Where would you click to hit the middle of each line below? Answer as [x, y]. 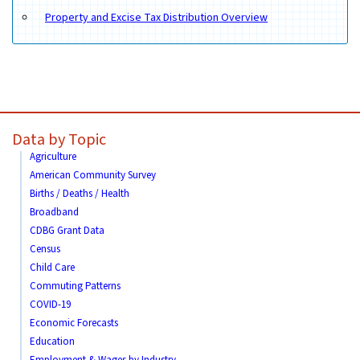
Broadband [54, 212]
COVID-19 [50, 304]
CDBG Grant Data [67, 230]
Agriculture [53, 156]
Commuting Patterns [75, 286]
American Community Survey [93, 175]
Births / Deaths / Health [80, 193]
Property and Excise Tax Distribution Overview [156, 17]
